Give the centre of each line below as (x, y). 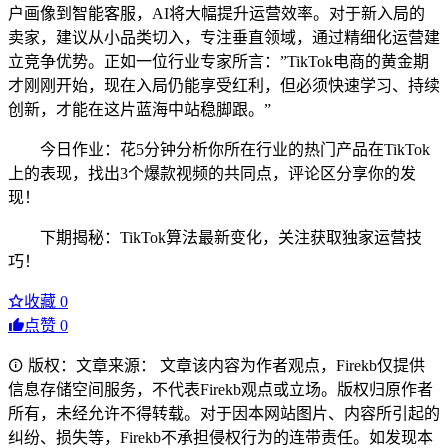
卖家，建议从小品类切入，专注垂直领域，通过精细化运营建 (224, 38)
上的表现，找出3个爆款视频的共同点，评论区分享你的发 (212, 174)
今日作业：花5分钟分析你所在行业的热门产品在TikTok (235, 150)
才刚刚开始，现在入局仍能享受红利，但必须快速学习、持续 (224, 86)
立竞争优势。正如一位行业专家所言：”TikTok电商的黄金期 (218, 62)
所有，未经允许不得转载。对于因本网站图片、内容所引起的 (224, 414)
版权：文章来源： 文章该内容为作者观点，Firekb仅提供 (224, 366)
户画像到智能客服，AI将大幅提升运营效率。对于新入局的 (216, 14)
